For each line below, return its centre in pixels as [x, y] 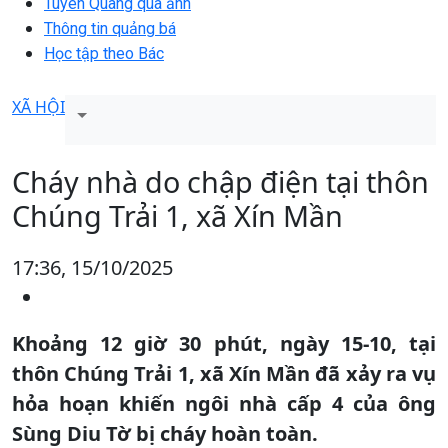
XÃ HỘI [38, 106]
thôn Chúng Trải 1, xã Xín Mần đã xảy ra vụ [224, 373]
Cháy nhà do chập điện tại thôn [220, 181]
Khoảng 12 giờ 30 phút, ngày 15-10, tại [224, 343]
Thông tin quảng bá [110, 28]
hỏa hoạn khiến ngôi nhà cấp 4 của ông [224, 403]
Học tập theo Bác [104, 53]
